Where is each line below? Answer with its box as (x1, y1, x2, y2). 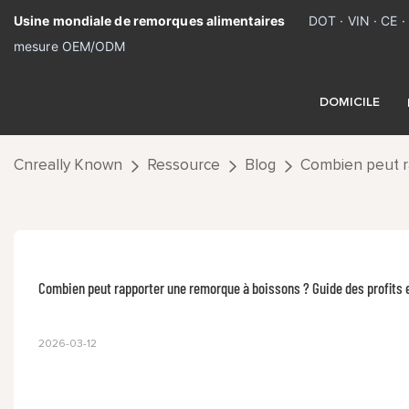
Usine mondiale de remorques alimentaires (14, 13, 285, 28)
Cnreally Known (14, 158, 122, 173)
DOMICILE (320, 95, 380, 109)
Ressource (147, 158, 220, 173)
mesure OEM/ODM (14, 38, 126, 54)
